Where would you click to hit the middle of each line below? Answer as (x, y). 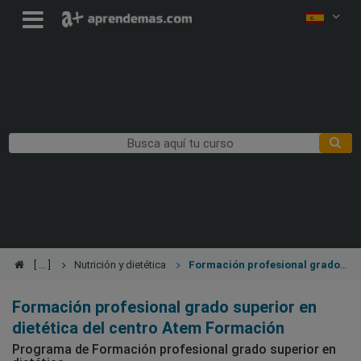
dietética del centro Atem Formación (148, 328)
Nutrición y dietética (120, 264)
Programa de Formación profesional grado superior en (174, 349)
